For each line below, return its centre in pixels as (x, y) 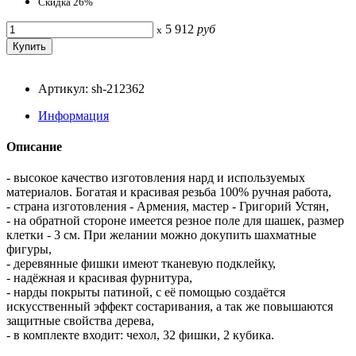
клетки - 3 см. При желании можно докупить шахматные (161, 235)
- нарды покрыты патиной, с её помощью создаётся (146, 292)
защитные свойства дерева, (80, 321)
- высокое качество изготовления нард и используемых (156, 178)
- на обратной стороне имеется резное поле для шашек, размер (175, 221)
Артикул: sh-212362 (91, 88)
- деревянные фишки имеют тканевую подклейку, (141, 264)
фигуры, (29, 250)
